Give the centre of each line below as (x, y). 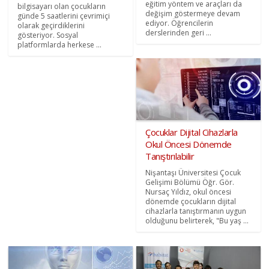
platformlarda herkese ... (60, 44)
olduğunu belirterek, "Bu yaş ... (197, 221)
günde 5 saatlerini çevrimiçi (64, 16)
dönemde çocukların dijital (191, 202)
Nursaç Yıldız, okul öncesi (188, 192)
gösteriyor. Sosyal (48, 35)
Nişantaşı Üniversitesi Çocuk (193, 173)
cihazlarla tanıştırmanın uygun (196, 211)
